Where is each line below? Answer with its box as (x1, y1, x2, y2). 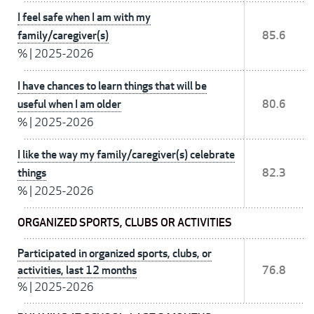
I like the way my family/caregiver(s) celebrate (18, 147, 235, 163)
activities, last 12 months (18, 263, 137, 278)
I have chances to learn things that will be (18, 78, 207, 94)
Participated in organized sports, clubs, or (18, 246, 212, 261)
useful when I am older (18, 97, 121, 112)
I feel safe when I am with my (18, 10, 151, 25)
